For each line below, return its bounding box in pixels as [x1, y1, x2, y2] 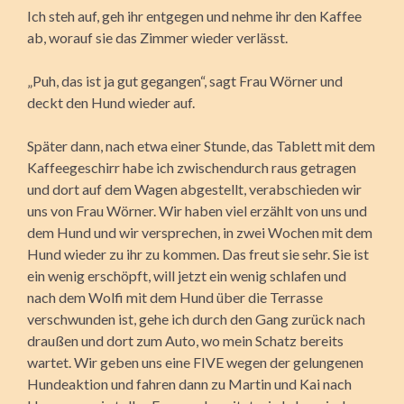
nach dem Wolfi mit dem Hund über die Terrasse [27, 288, 323, 306]
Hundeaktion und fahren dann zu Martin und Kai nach [27, 374, 352, 392]
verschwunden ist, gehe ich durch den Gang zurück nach [27, 309, 365, 327]
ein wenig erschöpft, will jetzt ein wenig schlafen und [27, 266, 346, 284]
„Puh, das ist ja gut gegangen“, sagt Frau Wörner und [27, 71, 343, 89]
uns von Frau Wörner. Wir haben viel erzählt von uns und [27, 201, 367, 219]
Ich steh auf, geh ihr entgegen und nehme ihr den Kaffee [27, 6, 362, 24]
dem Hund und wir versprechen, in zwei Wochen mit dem [27, 223, 372, 241]
